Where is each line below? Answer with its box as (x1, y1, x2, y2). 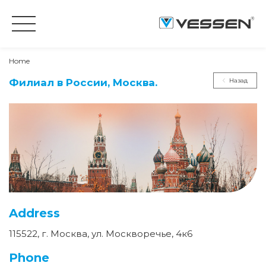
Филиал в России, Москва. (9, 77, 157, 88)
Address (9, 205, 60, 220)
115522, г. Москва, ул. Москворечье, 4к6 (9, 227, 192, 239)
